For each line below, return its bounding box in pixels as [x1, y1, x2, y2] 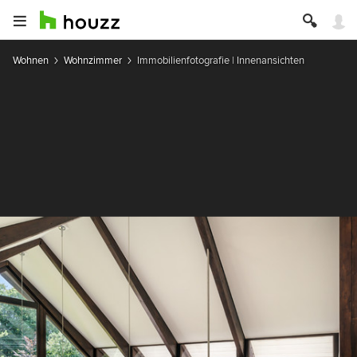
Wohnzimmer [64, 53, 122, 67]
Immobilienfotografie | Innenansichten [137, 53, 304, 67]
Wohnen [13, 53, 49, 67]
